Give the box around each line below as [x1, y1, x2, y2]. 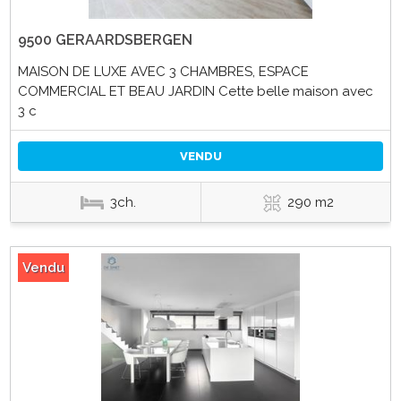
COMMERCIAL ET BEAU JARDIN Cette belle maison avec [17, 82, 373, 99]
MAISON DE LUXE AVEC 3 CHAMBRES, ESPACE [17, 63, 309, 80]
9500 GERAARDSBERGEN [17, 30, 192, 48]
